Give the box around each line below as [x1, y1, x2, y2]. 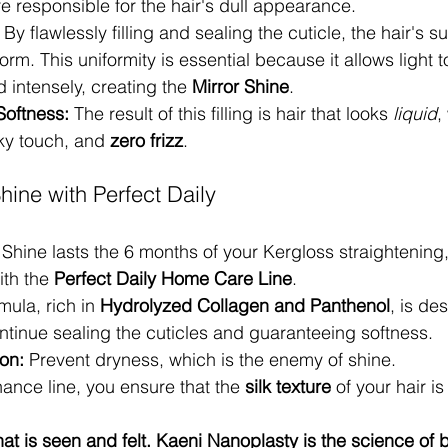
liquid [393, 102, 437, 125]
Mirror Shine [192, 75, 289, 98]
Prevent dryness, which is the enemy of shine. [24, 348, 396, 371]
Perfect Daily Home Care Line [54, 267, 292, 290]
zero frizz [110, 129, 183, 152]
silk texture [245, 375, 331, 398]
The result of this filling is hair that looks [69, 102, 393, 125]
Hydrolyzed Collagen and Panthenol [100, 294, 390, 317]
